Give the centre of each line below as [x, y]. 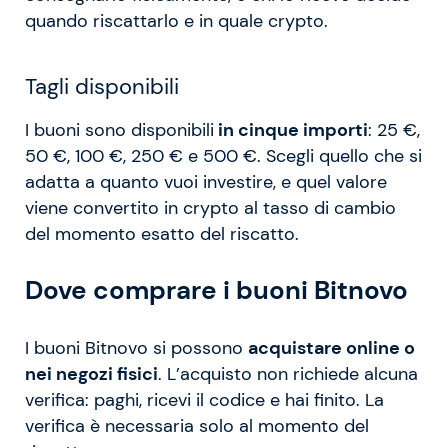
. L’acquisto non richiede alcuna [288, 373]
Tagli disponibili [102, 86]
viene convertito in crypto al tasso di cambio [210, 207]
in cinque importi [291, 129]
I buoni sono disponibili [119, 129]
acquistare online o [331, 347]
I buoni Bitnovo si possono [136, 347]
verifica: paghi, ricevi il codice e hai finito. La [204, 399]
